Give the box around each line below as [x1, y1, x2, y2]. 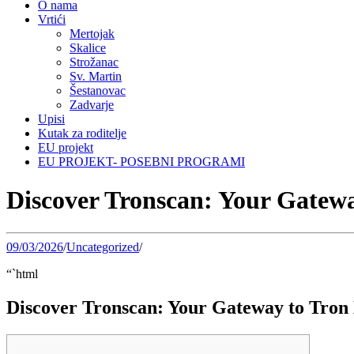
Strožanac [70, 55, 119, 69]
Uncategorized [66, 239, 139, 254]
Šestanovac [70, 84, 126, 97]
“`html [6, 266, 38, 281]
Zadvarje [70, 98, 114, 111]
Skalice [70, 41, 106, 55]
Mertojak [70, 27, 115, 40]
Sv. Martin [70, 70, 122, 83]
